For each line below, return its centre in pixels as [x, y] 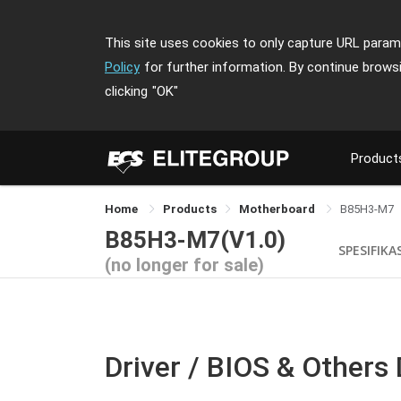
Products [190, 209]
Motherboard [278, 209]
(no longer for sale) [184, 264]
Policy [122, 67]
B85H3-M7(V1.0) [195, 239]
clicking [126, 91]
